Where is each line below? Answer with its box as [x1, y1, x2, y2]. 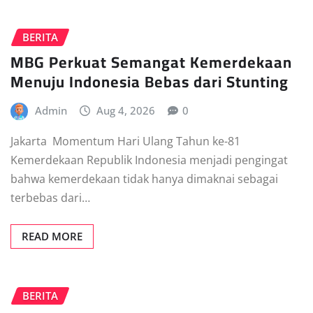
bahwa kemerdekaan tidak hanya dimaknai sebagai [10, 171, 278, 187]
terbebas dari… [10, 190, 90, 205]
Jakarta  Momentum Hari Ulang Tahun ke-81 [10, 133, 240, 149]
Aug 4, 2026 [96, 103, 156, 118]
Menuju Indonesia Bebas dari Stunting [10, 67, 289, 97]
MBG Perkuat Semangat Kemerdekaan [10, 48, 292, 78]
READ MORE [22, 229, 82, 243]
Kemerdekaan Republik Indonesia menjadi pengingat [10, 152, 288, 168]
